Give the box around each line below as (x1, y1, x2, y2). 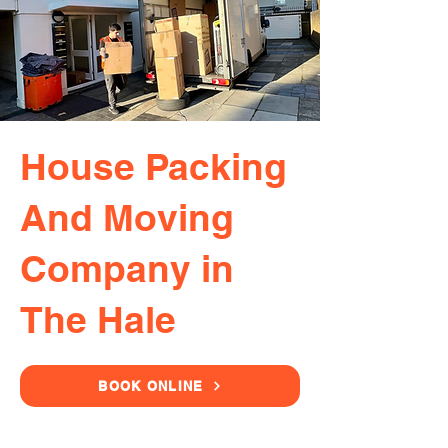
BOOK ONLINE (98, 378, 204, 394)
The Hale (20, 297, 176, 341)
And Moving (20, 195, 234, 239)
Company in (20, 246, 234, 290)
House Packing (20, 144, 287, 188)
